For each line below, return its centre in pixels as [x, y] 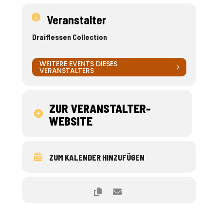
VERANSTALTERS [66, 71]
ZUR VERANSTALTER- [100, 108]
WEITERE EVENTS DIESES [78, 64]
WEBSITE [71, 121]
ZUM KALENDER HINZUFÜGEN [97, 157]
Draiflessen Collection [69, 37]
